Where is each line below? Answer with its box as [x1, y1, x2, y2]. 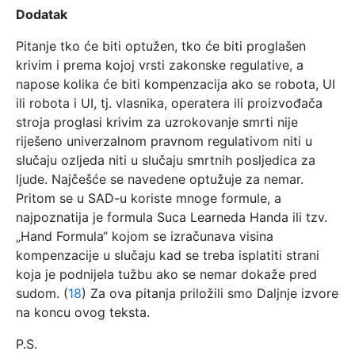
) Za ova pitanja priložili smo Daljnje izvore [82, 284, 338, 301]
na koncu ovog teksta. [16, 303, 150, 320]
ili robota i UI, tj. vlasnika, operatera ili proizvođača [16, 94, 323, 111]
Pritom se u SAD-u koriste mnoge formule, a [16, 189, 281, 206]
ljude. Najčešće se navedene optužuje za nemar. [16, 170, 303, 187]
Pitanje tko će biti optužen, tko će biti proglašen [16, 37, 306, 54]
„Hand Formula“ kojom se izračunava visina [16, 227, 273, 244]
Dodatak [16, 6, 67, 22]
